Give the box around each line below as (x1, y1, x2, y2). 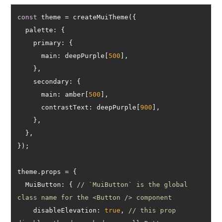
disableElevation (33, 206, 97, 214)
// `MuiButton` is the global (77, 180, 188, 188)
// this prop (128, 206, 176, 214)
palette (25, 26, 54, 34)
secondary (33, 77, 69, 85)
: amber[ (57, 90, 89, 98)
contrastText (41, 103, 89, 111)
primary (33, 39, 61, 47)
